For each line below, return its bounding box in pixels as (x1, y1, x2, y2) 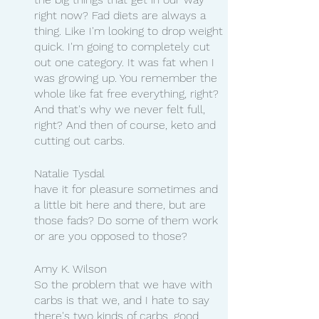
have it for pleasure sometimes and (34, 182, 221, 196)
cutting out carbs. (34, 133, 125, 147)
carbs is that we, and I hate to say (34, 293, 213, 307)
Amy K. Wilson (34, 261, 107, 276)
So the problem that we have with (34, 277, 216, 291)
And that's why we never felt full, (34, 102, 209, 116)
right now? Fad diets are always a (34, 8, 209, 22)
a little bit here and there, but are (34, 197, 209, 211)
